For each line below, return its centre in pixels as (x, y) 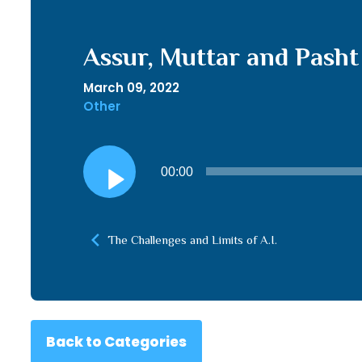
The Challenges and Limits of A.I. (192, 240)
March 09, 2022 (131, 88)
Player (102, 183)
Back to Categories (116, 342)
